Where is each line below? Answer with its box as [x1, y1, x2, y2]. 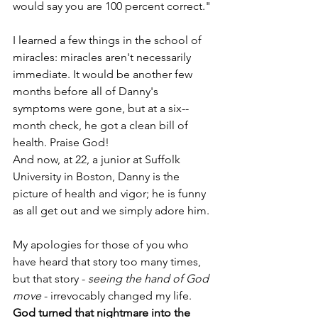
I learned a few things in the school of [13, 33, 204, 47]
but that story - [13, 272, 88, 285]
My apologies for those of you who [13, 238, 192, 251]
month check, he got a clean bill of [13, 119, 191, 132]
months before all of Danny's [13, 84, 161, 98]
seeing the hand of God [88, 272, 212, 285]
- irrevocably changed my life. [41, 289, 194, 302]
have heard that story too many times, [13, 255, 204, 268]
